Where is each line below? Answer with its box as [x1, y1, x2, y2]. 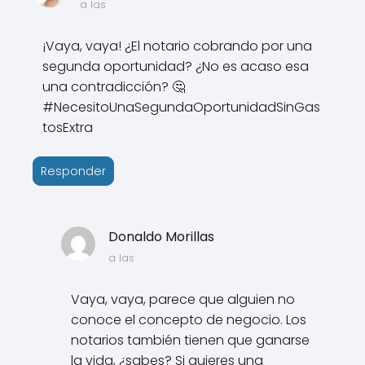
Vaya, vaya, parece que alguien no [71, 289, 296, 309]
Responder [41, 162, 106, 179]
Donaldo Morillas [108, 226, 214, 246]
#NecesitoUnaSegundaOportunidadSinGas [42, 97, 320, 117]
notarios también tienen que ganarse [71, 330, 310, 350]
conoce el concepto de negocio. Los [71, 310, 307, 329]
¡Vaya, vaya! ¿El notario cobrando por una [42, 36, 312, 55]
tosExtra [42, 117, 93, 137]
